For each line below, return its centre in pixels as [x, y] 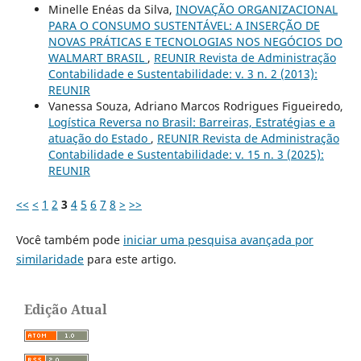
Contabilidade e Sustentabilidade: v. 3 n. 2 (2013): [183, 73]
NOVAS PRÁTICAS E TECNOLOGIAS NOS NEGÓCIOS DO [195, 41]
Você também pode [69, 239]
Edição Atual [66, 309]
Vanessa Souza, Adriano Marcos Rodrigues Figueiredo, [195, 106]
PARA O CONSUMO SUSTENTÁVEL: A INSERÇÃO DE [184, 25]
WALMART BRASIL [98, 57]
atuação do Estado [99, 138]
